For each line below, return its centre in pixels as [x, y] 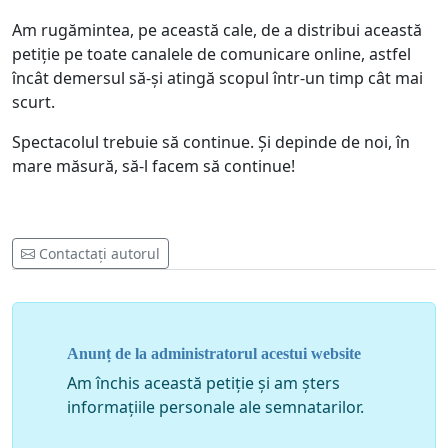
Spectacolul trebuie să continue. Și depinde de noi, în [211, 142]
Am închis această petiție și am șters [203, 382]
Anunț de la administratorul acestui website [214, 353]
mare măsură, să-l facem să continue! [153, 166]
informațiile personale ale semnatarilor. [215, 406]
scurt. [33, 102]
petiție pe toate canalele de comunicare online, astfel [211, 54]
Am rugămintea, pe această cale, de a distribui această [217, 30]
